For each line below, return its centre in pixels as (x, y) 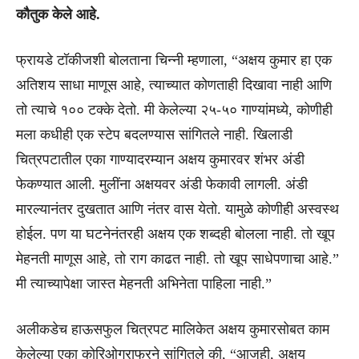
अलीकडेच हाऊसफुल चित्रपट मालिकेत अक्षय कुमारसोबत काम (173, 329)
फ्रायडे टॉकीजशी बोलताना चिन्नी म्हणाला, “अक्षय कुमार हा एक (174, 60)
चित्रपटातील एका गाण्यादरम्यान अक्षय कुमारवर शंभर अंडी (160, 159)
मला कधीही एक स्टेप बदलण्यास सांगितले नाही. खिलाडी (154, 134)
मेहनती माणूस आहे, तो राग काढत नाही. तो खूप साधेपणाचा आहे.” (177, 258)
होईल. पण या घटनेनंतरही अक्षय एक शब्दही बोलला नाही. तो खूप (175, 234)
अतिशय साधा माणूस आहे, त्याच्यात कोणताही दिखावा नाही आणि (174, 85)
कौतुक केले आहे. (58, 14)
